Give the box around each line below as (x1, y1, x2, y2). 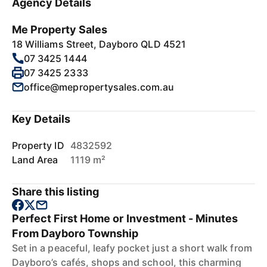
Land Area (12, 154, 58, 166)
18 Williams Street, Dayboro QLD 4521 (12, 38, 186, 50)
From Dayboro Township (12, 227, 139, 240)
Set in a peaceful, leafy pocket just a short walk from (12, 242, 252, 254)
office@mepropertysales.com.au (24, 81, 175, 93)
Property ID (12, 139, 64, 151)
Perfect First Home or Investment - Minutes (12, 212, 238, 225)
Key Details (12, 113, 71, 125)
